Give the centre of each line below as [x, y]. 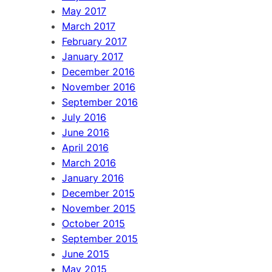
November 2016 [99, 87]
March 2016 [89, 162]
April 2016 [85, 147]
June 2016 [86, 132]
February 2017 [94, 41]
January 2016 [93, 178]
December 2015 [98, 193]
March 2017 [89, 26]
